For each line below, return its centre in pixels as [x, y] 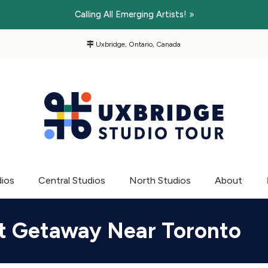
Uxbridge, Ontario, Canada [138, 44]
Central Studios [72, 180]
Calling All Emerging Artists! [130, 14]
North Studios [160, 180]
